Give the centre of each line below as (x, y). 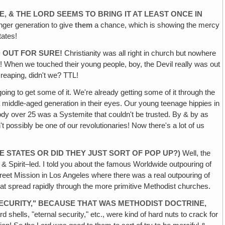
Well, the (196, 153)
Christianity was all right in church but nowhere (139, 53)
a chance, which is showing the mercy (156, 25)
